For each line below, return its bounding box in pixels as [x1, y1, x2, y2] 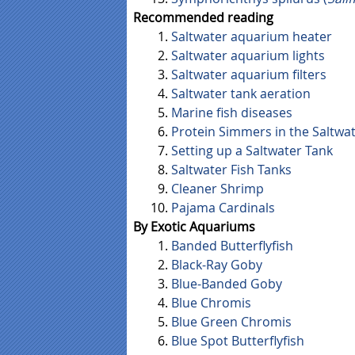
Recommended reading [133, 9, 273, 27]
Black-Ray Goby [171, 256, 262, 274]
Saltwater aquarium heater [171, 28, 332, 46]
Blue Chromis [171, 294, 251, 312]
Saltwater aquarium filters [171, 66, 326, 84]
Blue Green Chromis [171, 313, 292, 331]
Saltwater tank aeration [171, 85, 311, 103]
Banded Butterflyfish [171, 237, 293, 255]
